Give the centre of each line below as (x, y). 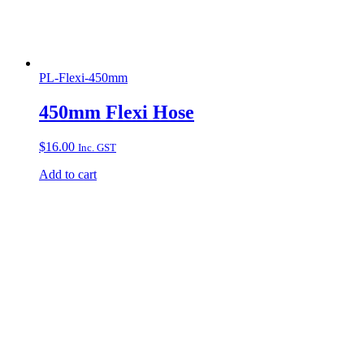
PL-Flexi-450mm (83, 78)
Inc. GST (97, 147)
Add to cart (68, 174)
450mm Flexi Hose (117, 113)
